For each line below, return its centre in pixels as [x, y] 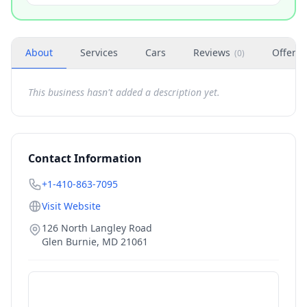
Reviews [212, 52]
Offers [286, 52]
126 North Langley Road [97, 228]
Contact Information [85, 158]
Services [99, 52]
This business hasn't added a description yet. [124, 92]
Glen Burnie [69, 242]
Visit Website [71, 206]
